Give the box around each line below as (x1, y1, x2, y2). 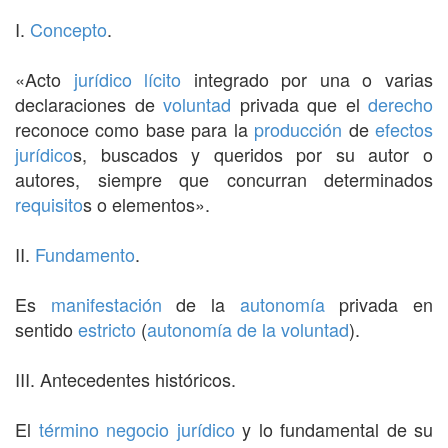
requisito (15, 190, 83, 217)
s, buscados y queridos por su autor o (73, 140, 433, 167)
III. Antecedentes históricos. (15, 365, 236, 392)
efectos (375, 115, 434, 142)
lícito (144, 65, 182, 92)
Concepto (30, 15, 107, 42)
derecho (368, 90, 433, 117)
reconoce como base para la (15, 115, 255, 142)
